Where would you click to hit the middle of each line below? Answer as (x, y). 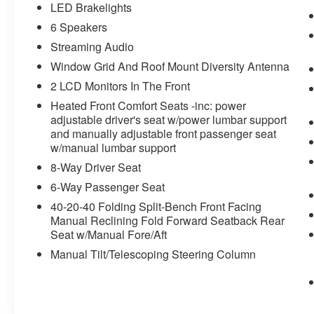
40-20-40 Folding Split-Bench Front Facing (156, 207)
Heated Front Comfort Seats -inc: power (149, 106)
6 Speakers (79, 27)
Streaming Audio (93, 47)
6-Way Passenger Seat (108, 187)
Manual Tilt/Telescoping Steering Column (153, 254)
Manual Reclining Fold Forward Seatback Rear (168, 221)
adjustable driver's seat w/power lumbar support (169, 120)
